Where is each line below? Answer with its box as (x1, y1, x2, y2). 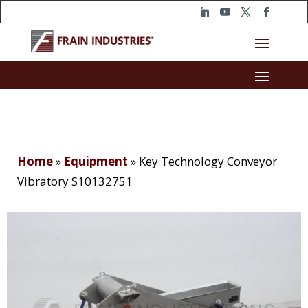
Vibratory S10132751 (17, 173, 133, 190)
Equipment (64, 153, 128, 170)
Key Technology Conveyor (139, 153, 277, 170)
